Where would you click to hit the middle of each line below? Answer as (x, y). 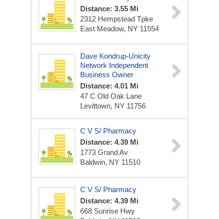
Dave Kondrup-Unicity (115, 56)
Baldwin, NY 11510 (110, 162)
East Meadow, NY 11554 (120, 29)
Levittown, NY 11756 (113, 106)
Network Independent (114, 65)
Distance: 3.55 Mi (109, 9)
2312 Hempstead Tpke (117, 19)
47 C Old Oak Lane (111, 96)
